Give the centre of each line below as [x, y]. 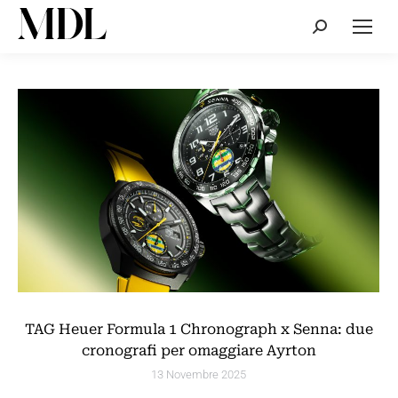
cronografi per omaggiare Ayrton [199, 350]
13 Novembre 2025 [199, 374]
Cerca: [331, 29]
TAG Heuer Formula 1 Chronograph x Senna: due [199, 329]
